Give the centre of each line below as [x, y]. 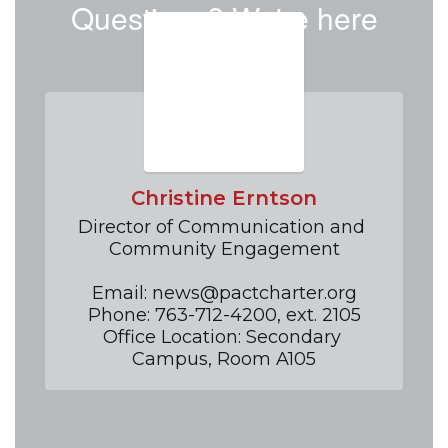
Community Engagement [224, 248]
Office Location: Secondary [221, 336]
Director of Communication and [221, 226]
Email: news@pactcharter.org [224, 292]
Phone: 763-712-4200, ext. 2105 [224, 314]
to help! [224, 53]
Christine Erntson [224, 197]
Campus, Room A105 [224, 358]
